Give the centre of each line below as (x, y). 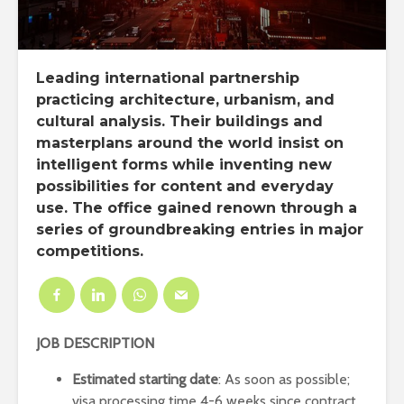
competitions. (90, 251)
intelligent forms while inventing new (184, 165)
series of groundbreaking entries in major (200, 230)
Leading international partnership (168, 78)
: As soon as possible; (284, 379)
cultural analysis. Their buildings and (179, 121)
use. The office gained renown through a (197, 208)
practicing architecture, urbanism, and (185, 100)
